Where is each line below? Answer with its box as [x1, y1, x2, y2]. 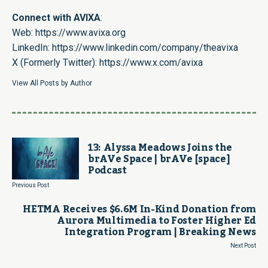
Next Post [230, 242, 256, 249]
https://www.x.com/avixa [99, 57, 203, 68]
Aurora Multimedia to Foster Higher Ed [56, 211, 256, 230]
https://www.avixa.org [33, 27, 126, 38]
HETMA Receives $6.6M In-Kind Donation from [23, 200, 256, 219]
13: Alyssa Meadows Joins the [88, 138, 233, 157]
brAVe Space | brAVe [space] [88, 150, 230, 169]
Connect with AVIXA [12, 12, 100, 23]
